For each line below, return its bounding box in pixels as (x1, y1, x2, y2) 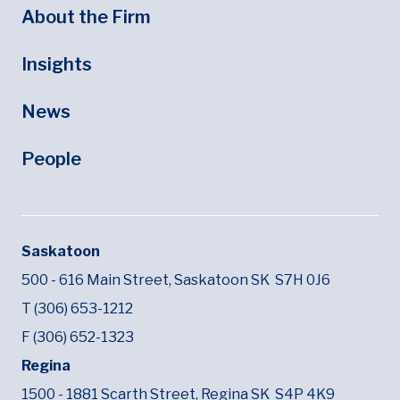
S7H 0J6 (275, 271, 330, 288)
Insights (21, 54, 92, 75)
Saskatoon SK (174, 271, 275, 288)
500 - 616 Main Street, (21, 271, 174, 288)
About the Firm (21, 6, 151, 28)
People (21, 148, 81, 170)
